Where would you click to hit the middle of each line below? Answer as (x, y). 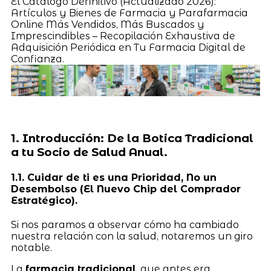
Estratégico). (44, 200)
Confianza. (37, 59)
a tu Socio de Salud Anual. (89, 152)
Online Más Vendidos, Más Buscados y (107, 24)
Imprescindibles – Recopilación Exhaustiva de (123, 36)
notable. (31, 248)
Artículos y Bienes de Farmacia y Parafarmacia (129, 13)
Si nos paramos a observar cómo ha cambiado (125, 225)
